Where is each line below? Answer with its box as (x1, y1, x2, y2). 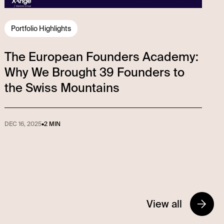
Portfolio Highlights (11, 23, 71, 33)
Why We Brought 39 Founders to (4, 64, 185, 80)
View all (146, 197, 182, 210)
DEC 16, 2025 (4, 119, 42, 128)
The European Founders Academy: (4, 48, 199, 64)
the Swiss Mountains (4, 79, 120, 95)
